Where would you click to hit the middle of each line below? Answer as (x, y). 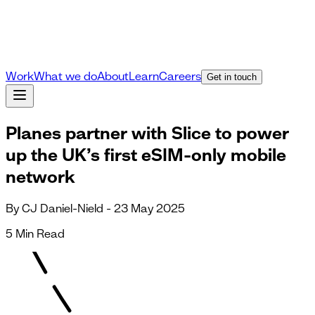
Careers (180, 76)
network (40, 176)
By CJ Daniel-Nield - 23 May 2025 (95, 208)
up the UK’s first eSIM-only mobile (146, 154)
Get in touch (232, 77)
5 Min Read (35, 233)
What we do (65, 76)
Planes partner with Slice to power (147, 132)
